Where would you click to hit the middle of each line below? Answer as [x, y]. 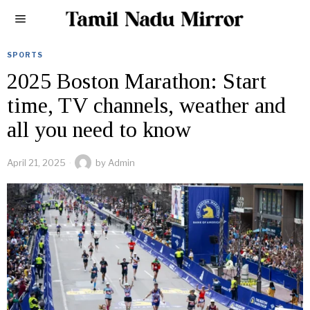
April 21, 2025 [36, 163]
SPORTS [25, 55]
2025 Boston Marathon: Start [137, 81]
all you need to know [99, 129]
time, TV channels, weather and [146, 105]
